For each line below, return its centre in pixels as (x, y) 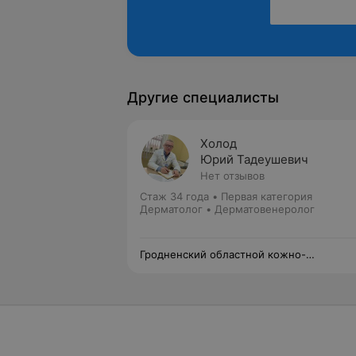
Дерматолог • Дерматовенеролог (227, 209)
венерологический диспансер (217, 267)
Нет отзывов (232, 176)
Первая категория (267, 196)
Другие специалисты (203, 97)
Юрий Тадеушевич (254, 159)
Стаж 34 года (174, 196)
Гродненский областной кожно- (223, 254)
